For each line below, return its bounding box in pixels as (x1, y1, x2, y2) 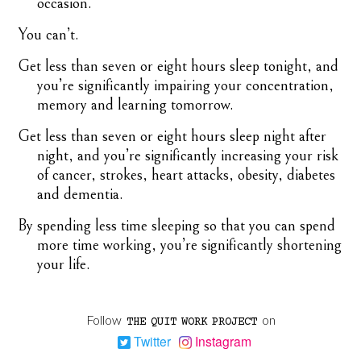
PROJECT (211, 316, 257, 330)
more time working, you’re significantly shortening (37, 236, 342, 255)
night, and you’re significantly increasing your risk (37, 147, 339, 166)
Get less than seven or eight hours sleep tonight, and (18, 57, 339, 77)
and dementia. (37, 185, 124, 205)
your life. (37, 255, 91, 275)
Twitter (131, 332, 171, 351)
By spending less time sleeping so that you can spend (18, 217, 336, 236)
